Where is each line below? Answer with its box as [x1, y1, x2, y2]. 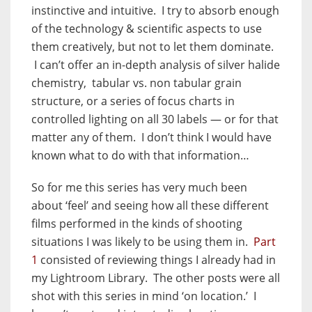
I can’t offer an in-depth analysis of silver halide [31, 57, 280, 73]
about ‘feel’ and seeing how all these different [31, 198, 269, 214]
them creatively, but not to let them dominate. [31, 39, 276, 55]
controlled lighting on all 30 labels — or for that [31, 111, 279, 127]
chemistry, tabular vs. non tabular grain [31, 75, 242, 91]
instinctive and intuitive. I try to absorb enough [31, 3, 279, 19]
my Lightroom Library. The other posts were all [31, 270, 280, 286]
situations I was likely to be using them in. [31, 234, 253, 250]
